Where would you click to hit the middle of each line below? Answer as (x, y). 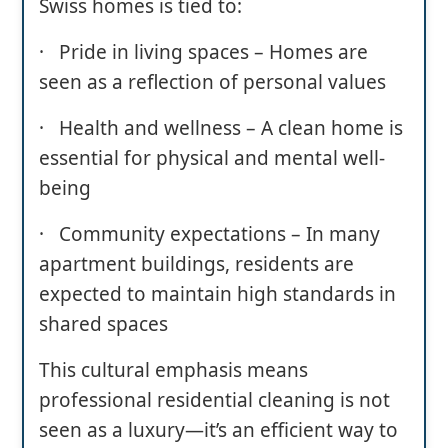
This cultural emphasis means (173, 369)
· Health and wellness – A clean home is (221, 127)
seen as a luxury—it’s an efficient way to (218, 429)
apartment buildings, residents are (196, 263)
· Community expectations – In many (209, 233)
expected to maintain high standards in (217, 293)
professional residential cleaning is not (214, 399)
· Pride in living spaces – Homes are (203, 51)
